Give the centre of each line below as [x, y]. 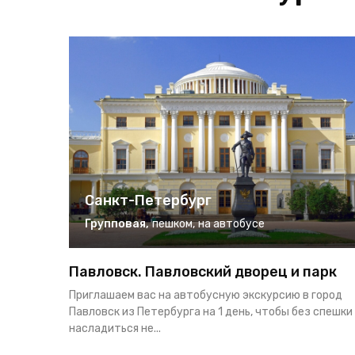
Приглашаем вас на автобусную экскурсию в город [206, 296]
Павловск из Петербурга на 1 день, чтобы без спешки [211, 312]
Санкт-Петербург [148, 201]
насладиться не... [115, 329]
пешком [172, 224]
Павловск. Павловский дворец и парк [203, 272]
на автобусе [231, 224]
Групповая [115, 224]
